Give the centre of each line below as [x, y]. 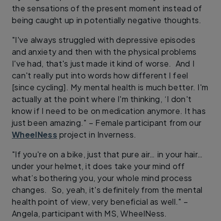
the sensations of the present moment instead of [107, 8]
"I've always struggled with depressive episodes [104, 39]
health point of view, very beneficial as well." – [100, 201]
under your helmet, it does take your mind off [98, 166]
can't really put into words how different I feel [100, 75]
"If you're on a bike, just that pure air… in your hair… [108, 154]
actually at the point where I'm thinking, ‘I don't [102, 99]
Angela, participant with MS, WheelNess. [90, 213]
